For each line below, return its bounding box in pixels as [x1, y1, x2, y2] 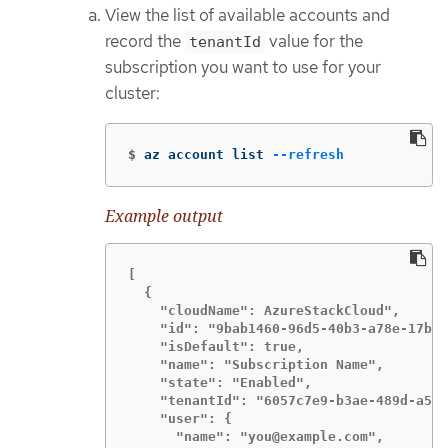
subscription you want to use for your [105, 56, 381, 79]
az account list [144, 146, 272, 162]
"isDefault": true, [128, 339, 304, 355]
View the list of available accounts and [105, 4, 390, 27]
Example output [105, 204, 223, 227]
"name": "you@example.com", [128, 429, 384, 445]
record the [105, 30, 185, 53]
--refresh [272, 146, 344, 162]
